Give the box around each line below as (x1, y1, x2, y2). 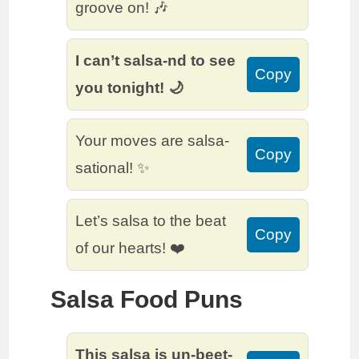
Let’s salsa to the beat (75, 212, 227, 230)
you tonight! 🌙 (75, 79, 184, 97)
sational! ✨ (75, 159, 151, 177)
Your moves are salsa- (75, 132, 230, 150)
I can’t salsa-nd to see (75, 52, 236, 70)
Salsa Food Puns (50, 286, 244, 313)
